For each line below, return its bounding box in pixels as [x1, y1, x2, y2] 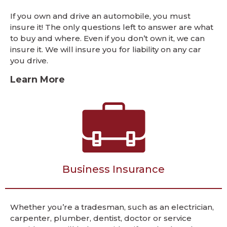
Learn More [10, 74, 65, 86]
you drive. [10, 56, 48, 66]
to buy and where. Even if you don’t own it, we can [10, 33, 205, 44]
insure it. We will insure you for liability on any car [10, 45, 201, 55]
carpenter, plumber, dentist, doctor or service [10, 213, 192, 223]
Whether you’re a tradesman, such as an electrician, [10, 202, 214, 212]
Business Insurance [62, 163, 165, 176]
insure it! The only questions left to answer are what [10, 22, 213, 32]
